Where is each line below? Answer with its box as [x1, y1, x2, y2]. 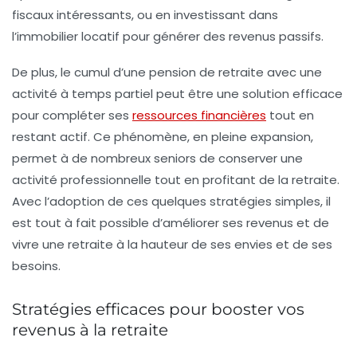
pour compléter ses [12, 106, 132, 124]
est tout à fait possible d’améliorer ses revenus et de [12, 214, 329, 231]
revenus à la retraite [12, 320, 168, 339]
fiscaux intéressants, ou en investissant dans [12, 6, 278, 23]
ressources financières [132, 106, 266, 124]
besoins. [12, 257, 61, 274]
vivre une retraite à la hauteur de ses [12, 235, 234, 253]
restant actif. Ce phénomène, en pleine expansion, [12, 127, 313, 145]
